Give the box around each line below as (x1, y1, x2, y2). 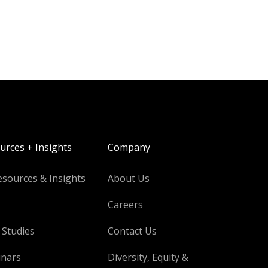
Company (107, 140, 150, 154)
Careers (107, 197, 143, 211)
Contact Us (107, 224, 157, 237)
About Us (107, 171, 150, 185)
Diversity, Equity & (107, 250, 188, 264)
